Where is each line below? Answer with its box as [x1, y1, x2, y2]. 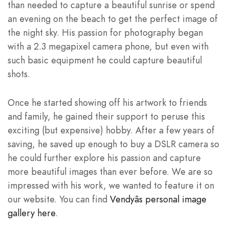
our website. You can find [8, 193, 110, 206]
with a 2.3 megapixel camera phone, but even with [8, 39, 209, 53]
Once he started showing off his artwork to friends [8, 96, 207, 109]
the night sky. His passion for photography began [8, 26, 203, 39]
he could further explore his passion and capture [8, 151, 201, 165]
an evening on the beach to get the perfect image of [8, 12, 218, 25]
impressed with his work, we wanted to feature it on [8, 179, 214, 192]
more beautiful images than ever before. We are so [8, 165, 213, 178]
